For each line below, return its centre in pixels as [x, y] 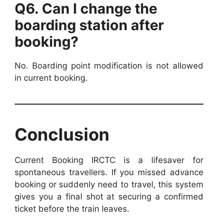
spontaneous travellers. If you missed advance [109, 172]
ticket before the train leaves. [72, 209]
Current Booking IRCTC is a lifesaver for [109, 160]
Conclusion [62, 134]
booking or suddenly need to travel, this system [109, 184]
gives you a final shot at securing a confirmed [109, 196]
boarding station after [89, 25]
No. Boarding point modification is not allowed [109, 65]
